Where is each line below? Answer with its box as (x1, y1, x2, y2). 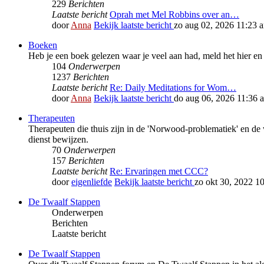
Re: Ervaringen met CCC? (110, 166, 208, 177)
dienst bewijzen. (28, 134, 88, 145)
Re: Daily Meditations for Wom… (110, 82, 236, 93)
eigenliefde (71, 177, 112, 187)
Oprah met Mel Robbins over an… (110, 9, 239, 20)
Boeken (28, 40, 57, 51)
